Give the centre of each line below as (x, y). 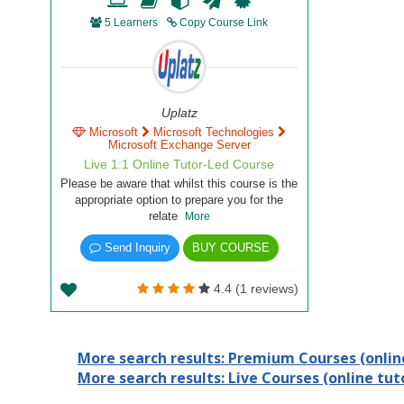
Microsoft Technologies (214, 132)
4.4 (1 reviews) (254, 289)
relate (166, 216)
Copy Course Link (223, 23)
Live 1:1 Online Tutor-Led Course (179, 164)
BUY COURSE (230, 248)
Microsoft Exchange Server (179, 145)
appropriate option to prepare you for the (179, 200)
